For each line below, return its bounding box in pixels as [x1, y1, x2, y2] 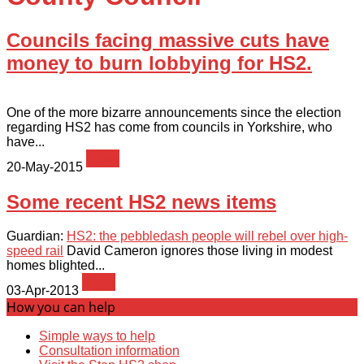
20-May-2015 [6, 159, 83, 174]
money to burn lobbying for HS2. [6, 51, 312, 74]
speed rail [6, 244, 63, 258]
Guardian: [6, 229, 67, 244]
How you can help [6, 298, 115, 317]
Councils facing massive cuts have [6, 28, 329, 51]
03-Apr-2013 [6, 284, 79, 298]
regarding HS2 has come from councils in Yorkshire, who [6, 119, 332, 134]
